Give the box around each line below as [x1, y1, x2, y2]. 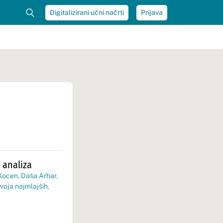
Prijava [141, 8, 163, 16]
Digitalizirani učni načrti [50, 8, 124, 16]
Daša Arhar [21, 172, 56, 180]
